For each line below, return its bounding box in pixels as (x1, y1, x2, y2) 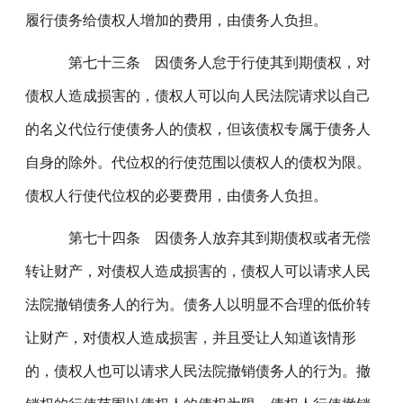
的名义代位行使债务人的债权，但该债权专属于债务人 (25, 121, 372, 137)
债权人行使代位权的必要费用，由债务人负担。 (25, 188, 328, 203)
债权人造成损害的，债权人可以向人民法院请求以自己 (25, 88, 372, 103)
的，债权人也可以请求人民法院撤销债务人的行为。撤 (25, 363, 372, 379)
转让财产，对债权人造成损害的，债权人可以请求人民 (25, 264, 372, 279)
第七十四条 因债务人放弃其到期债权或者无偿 (43, 230, 372, 246)
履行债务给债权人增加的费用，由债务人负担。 (25, 13, 328, 28)
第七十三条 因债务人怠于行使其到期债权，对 (43, 55, 372, 70)
